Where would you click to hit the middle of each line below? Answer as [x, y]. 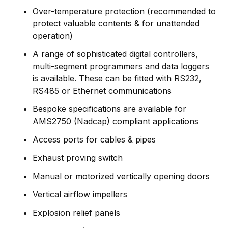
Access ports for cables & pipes [94, 139]
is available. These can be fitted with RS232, [117, 78]
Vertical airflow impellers [80, 194]
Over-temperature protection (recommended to [124, 11]
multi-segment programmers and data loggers [121, 66]
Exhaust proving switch [78, 158]
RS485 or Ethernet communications [102, 90]
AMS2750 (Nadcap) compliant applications [116, 121]
